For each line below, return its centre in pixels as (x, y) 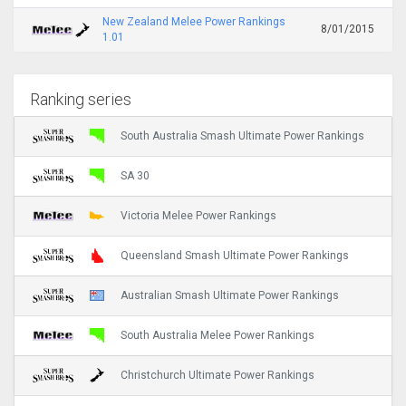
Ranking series (81, 100)
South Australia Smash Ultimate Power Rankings (242, 136)
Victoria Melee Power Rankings (198, 216)
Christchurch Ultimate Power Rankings (217, 376)
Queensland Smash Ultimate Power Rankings (235, 256)
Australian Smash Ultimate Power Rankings (230, 296)
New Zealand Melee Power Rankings (194, 21)
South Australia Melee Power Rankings (217, 336)
